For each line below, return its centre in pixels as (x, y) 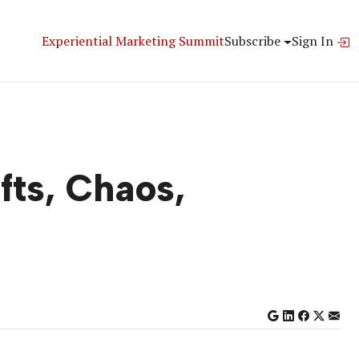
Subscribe (253, 40)
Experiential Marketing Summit (133, 40)
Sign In (314, 40)
